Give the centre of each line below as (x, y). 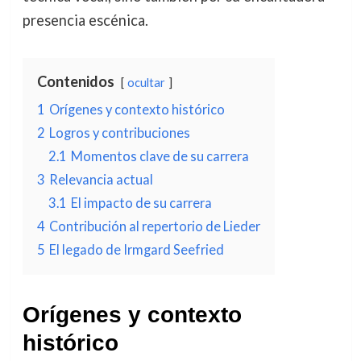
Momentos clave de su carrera (160, 156)
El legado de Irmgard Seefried (136, 249)
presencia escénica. (85, 20)
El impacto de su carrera (141, 202)
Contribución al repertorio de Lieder (154, 226)
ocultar (146, 82)
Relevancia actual (101, 179)
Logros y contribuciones (119, 132)
